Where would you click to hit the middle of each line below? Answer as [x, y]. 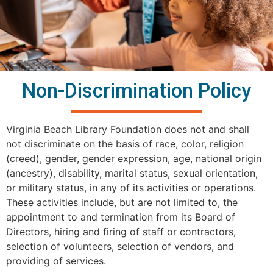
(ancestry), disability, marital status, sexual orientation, [132, 173]
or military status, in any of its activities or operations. [131, 187]
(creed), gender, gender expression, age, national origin [134, 158]
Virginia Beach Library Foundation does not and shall [128, 129]
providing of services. [56, 261]
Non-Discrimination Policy [136, 90]
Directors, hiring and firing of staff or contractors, [121, 231]
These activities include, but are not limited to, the [122, 202]
